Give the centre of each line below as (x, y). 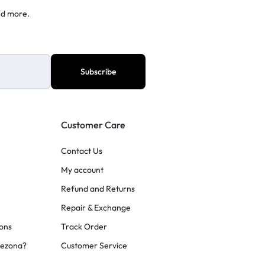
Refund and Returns (98, 189)
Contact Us (82, 151)
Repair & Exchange (96, 208)
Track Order (84, 227)
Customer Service (94, 246)
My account (83, 170)
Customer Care (93, 125)
